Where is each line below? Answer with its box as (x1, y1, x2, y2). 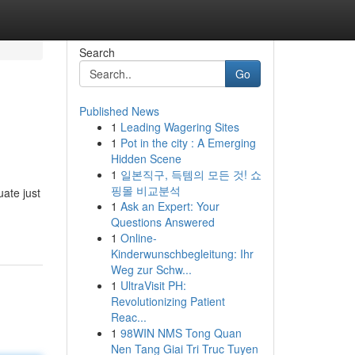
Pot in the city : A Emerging (120, 135, 256, 151)
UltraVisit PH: (120, 277, 186, 293)
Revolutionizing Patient (110, 293, 225, 309)
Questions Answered (110, 214, 215, 230)
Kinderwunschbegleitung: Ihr (110, 246, 254, 261)
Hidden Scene (110, 151, 181, 166)
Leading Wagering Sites (120, 119, 239, 135)
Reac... (110, 309, 147, 325)
